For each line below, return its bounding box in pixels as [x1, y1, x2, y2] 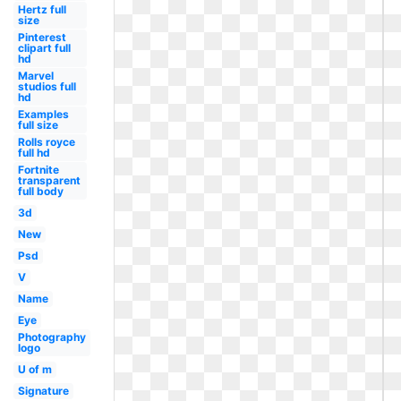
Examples [17, 107, 69, 121]
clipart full [17, 41, 71, 55]
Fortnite [17, 163, 59, 176]
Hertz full [17, 3, 66, 16]
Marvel [17, 69, 54, 82]
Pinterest [17, 30, 66, 44]
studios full [17, 80, 76, 93]
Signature [17, 384, 69, 397]
